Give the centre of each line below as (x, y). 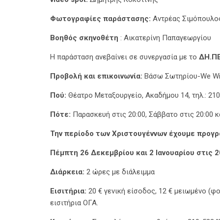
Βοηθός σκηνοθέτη (85, 38)
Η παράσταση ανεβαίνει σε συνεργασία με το (124, 57)
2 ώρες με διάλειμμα (120, 172)
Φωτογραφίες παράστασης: (100, 19)
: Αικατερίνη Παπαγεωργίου (166, 38)
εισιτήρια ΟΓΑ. (74, 203)
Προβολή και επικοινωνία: (97, 76)
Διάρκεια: (67, 172)
